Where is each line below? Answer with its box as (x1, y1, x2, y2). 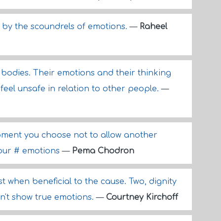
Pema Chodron (72, 147, 134, 155)
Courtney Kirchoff (106, 193, 178, 202)
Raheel (140, 22, 167, 31)
